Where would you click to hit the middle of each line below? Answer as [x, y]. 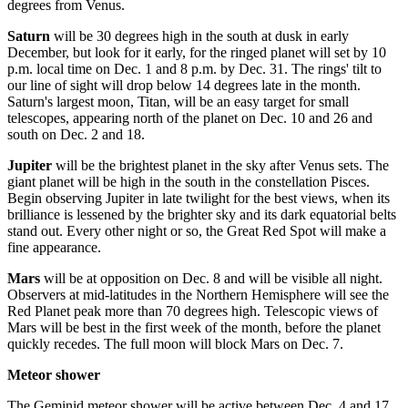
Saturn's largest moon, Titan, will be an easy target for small [178, 102]
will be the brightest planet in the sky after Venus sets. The [220, 166]
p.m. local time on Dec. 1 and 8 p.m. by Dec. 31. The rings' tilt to [194, 69]
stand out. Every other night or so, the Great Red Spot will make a [197, 231]
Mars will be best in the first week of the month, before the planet [194, 328]
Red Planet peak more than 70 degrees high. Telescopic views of [193, 311]
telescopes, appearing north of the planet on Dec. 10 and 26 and [190, 118]
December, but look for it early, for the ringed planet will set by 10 [197, 53]
